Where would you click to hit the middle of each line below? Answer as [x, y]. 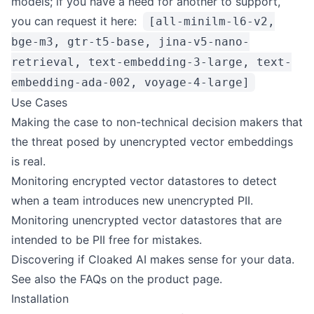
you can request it [61, 21]
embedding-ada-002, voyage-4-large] [130, 82]
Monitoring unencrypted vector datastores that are [146, 220]
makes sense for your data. [220, 259]
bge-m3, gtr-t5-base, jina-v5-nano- [130, 42]
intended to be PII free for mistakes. [107, 240]
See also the [46, 279]
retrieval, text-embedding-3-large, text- [151, 62]
